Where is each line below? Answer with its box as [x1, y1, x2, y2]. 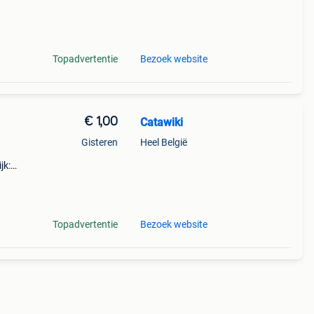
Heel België [139, 137, 187, 148]
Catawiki [139, 116, 183, 129]
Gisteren [81, 137, 118, 148]
